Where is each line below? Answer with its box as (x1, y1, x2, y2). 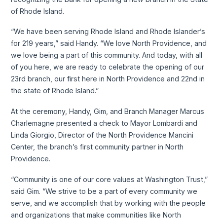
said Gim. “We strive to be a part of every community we (11, 186, 198, 195)
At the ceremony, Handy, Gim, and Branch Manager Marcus (11, 107, 205, 115)
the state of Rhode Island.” (11, 86, 99, 95)
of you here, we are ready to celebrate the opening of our (11, 63, 205, 72)
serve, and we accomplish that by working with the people (11, 198, 206, 207)
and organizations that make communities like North (11, 210, 182, 219)
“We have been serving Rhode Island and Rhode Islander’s (11, 27, 206, 36)
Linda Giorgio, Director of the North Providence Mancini (11, 130, 194, 139)
